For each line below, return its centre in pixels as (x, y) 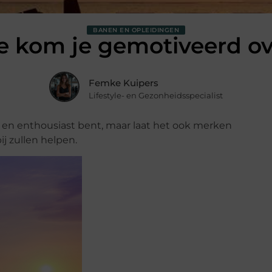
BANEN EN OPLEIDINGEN (136, 30)
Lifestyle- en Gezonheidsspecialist (156, 95)
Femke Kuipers (124, 83)
